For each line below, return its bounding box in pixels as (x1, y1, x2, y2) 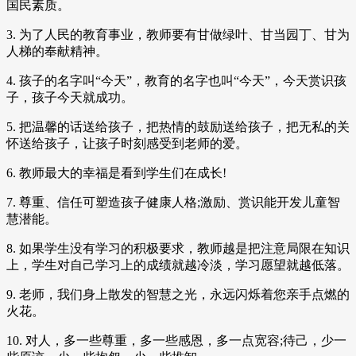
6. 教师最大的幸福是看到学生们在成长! (6, 165, 226, 180)
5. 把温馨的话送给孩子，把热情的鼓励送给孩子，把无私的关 (6, 119, 350, 133)
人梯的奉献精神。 (6, 44, 108, 58)
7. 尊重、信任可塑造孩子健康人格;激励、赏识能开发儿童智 (6, 195, 340, 209)
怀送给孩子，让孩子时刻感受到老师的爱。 (6, 136, 248, 150)
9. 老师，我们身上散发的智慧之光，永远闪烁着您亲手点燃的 (6, 287, 350, 301)
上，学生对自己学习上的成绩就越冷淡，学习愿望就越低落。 (6, 257, 350, 272)
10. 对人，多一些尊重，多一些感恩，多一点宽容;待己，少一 (6, 333, 346, 347)
